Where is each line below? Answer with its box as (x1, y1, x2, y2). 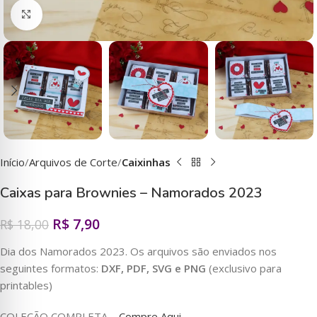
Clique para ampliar (42, 8, 135, 21)
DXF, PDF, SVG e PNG (101, 261, 206, 276)
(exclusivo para (206, 261, 282, 276)
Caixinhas (122, 155, 171, 170)
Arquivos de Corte (29, 155, 117, 170)
